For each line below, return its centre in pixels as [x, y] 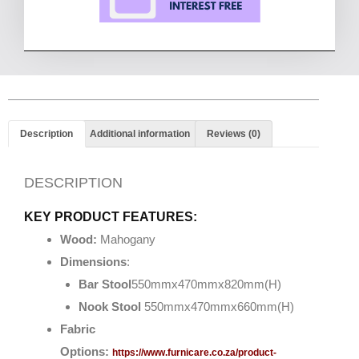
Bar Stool [105, 284]
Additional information [140, 133]
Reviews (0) [233, 133]
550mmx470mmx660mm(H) [217, 306]
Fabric [78, 329]
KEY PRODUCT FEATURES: [111, 216]
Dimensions [93, 261]
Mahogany [126, 239]
